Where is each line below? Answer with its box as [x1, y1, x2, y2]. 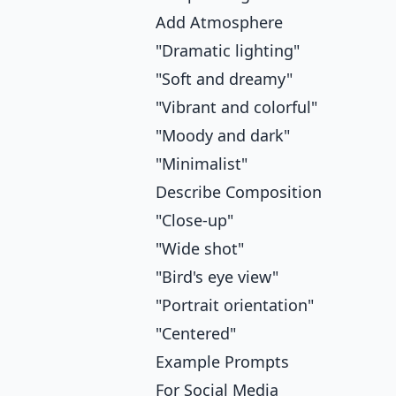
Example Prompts [156, 351, 289, 373]
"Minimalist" [156, 153, 247, 175]
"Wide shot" [156, 238, 244, 260]
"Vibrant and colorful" [156, 96, 317, 118]
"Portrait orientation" [156, 294, 314, 316]
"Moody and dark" [156, 125, 290, 147]
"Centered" [156, 323, 236, 345]
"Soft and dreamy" [156, 68, 293, 90]
